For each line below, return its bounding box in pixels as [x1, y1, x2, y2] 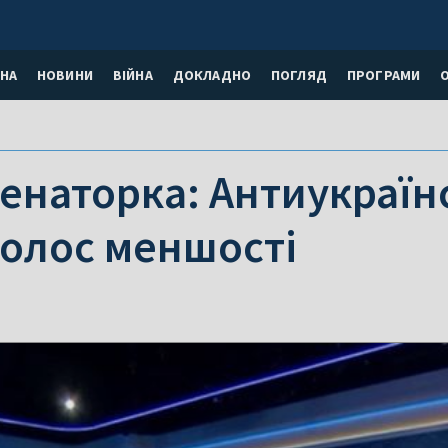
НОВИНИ [36, 65, 93, 84]
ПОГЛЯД [270, 65, 327, 84]
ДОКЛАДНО [172, 65, 251, 84]
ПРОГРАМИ [346, 65, 421, 84]
